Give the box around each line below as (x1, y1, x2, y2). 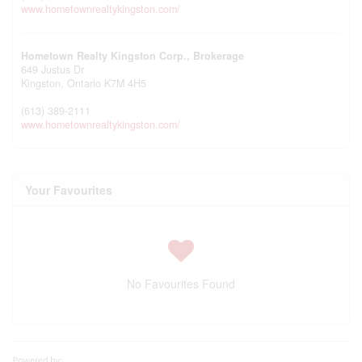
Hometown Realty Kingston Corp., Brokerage (21, 48, 244, 63)
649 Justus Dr (21, 62, 84, 77)
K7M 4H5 (104, 76, 146, 90)
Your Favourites (25, 182, 112, 198)
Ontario (67, 76, 101, 90)
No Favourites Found (127, 276, 235, 292)
